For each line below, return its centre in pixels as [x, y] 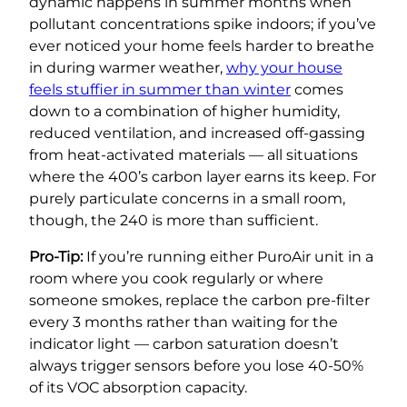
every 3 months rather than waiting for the [184, 322]
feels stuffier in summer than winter [160, 89]
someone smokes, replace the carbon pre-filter [199, 300]
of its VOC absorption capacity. [138, 387]
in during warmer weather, [128, 67]
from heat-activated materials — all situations [194, 154]
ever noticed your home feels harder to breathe [202, 45]
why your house [284, 67]
